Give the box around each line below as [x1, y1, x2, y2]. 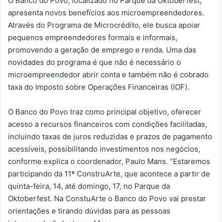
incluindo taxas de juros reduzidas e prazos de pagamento [8, 131, 212, 141]
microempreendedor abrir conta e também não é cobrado [8, 69, 209, 79]
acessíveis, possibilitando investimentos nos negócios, [8, 144, 200, 154]
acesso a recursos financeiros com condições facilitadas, [8, 119, 207, 129]
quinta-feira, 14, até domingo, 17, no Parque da [8, 181, 170, 191]
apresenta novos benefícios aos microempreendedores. [8, 7, 204, 17]
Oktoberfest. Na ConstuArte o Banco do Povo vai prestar [8, 193, 206, 203]
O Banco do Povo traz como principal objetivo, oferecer [8, 107, 201, 116]
